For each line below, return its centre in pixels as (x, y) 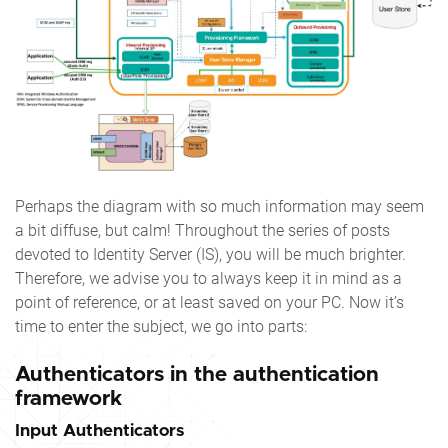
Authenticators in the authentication (197, 374)
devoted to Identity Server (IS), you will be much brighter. (210, 254)
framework (68, 398)
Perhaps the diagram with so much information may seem (219, 206)
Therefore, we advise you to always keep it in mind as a (208, 278)
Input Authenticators (99, 430)
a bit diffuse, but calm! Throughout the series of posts (202, 230)
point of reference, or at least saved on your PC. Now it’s (209, 302)
